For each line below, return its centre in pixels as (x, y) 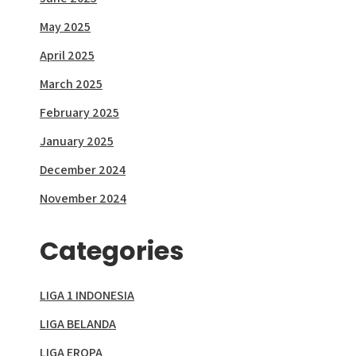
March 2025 (71, 84)
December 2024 (83, 170)
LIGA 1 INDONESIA (87, 296)
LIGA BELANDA (78, 324)
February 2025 (79, 113)
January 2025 (77, 141)
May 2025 (65, 27)
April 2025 (67, 56)
